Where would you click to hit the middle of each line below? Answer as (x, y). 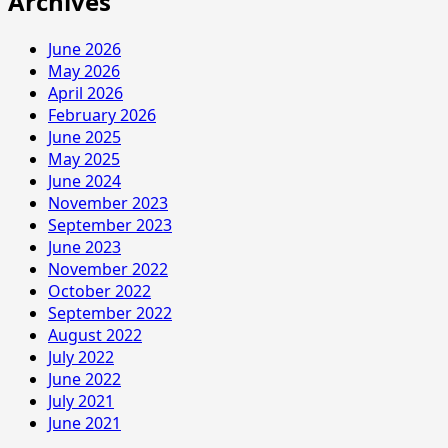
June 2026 (84, 49)
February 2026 (102, 115)
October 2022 (99, 291)
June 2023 (84, 247)
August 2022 (95, 335)
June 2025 (84, 137)
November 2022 (108, 269)
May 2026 (84, 71)
